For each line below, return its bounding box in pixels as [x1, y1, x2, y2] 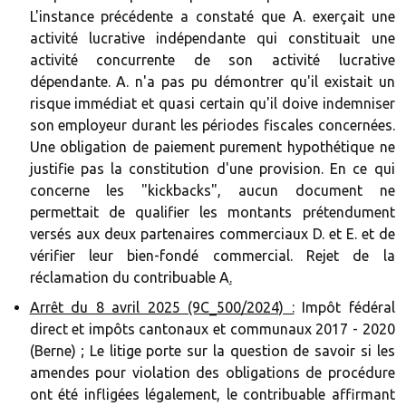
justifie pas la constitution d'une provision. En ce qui [29, 160, 395, 177]
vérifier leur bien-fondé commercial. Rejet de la [29, 247, 395, 264]
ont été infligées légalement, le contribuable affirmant [29, 386, 395, 402]
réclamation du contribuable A [29, 269, 229, 285]
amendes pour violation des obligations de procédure [29, 364, 395, 381]
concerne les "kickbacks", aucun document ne [29, 182, 395, 198]
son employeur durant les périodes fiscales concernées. [29, 117, 395, 133]
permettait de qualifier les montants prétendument [29, 204, 395, 220]
